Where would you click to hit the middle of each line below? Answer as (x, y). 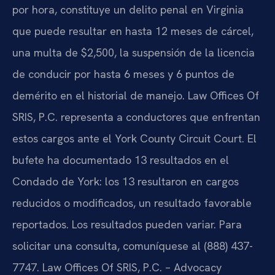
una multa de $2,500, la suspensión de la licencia (134, 53)
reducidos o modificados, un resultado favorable (132, 203)
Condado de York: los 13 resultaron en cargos (126, 182)
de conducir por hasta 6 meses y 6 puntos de (123, 74)
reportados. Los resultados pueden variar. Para (127, 225)
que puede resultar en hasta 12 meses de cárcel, (133, 31)
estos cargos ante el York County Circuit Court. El (134, 139)
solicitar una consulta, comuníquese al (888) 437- (133, 246)
